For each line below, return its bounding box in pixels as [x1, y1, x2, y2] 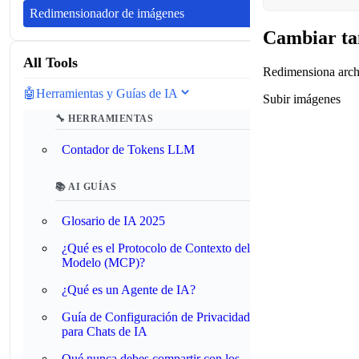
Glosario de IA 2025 [62, 214, 165, 228]
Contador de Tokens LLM [62, 143, 195, 156]
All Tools [23, 54, 78, 71]
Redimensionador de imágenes [30, 6, 184, 20]
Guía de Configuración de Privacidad [62, 310, 250, 324]
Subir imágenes [263, 91, 341, 106]
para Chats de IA [62, 325, 147, 338]
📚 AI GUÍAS [55, 181, 116, 192]
